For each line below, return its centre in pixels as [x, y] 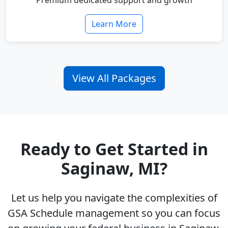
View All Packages [114, 78]
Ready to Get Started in [114, 149]
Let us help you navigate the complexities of [114, 198]
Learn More [114, 24]
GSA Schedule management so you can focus [114, 213]
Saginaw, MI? [114, 168]
